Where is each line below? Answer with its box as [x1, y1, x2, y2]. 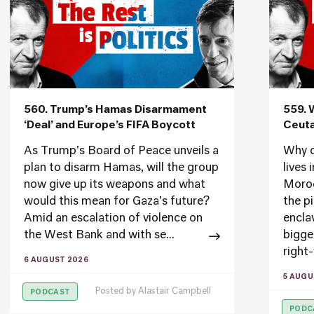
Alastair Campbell [138, 287, 211, 296]
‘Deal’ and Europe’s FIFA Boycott [24, 120, 196, 130]
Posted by [95, 287, 138, 296]
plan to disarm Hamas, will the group [24, 163, 219, 174]
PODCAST [30, 289, 71, 296]
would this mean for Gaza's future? [24, 196, 210, 207]
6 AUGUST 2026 [24, 257, 88, 264]
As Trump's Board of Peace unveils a [24, 146, 219, 157]
